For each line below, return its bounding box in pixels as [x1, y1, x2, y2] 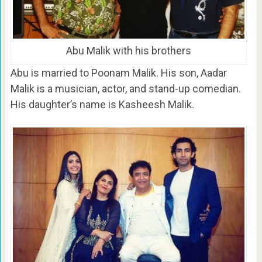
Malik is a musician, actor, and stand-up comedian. [10, 82, 241, 95]
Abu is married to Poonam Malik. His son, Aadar [10, 66, 227, 79]
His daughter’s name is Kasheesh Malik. [10, 98, 194, 111]
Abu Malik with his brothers [65, 44, 191, 57]
